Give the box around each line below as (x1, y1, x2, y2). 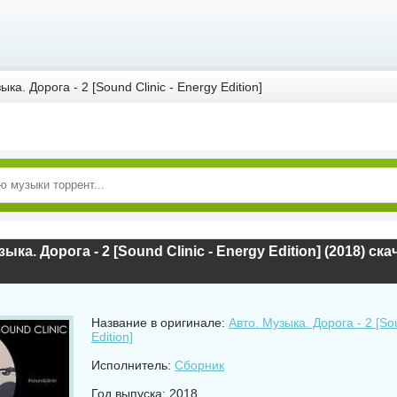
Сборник (175, 358, 224, 372)
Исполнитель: (91, 358, 175, 372)
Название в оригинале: (91, 315, 229, 330)
